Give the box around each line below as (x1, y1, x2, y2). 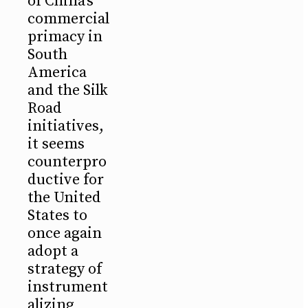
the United (27, 188, 101, 207)
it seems (27, 134, 85, 153)
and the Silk (27, 80, 108, 100)
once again (27, 223, 102, 243)
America (27, 63, 87, 82)
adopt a (27, 241, 78, 261)
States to (27, 206, 87, 225)
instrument (27, 277, 108, 296)
